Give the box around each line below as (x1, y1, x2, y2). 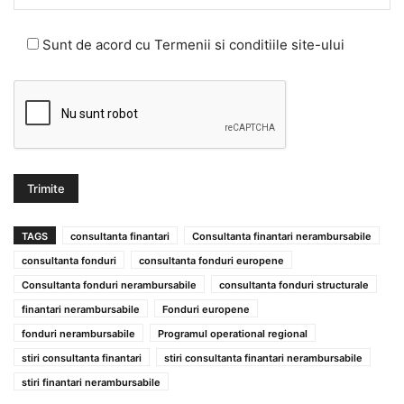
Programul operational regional (158, 326, 308, 340)
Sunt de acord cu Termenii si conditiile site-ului (42, 35, 344, 53)
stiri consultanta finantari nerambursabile (164, 351, 363, 364)
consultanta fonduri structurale (219, 278, 369, 291)
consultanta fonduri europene (139, 253, 284, 267)
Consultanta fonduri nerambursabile (22, 278, 197, 291)
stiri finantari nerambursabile (22, 375, 161, 389)
